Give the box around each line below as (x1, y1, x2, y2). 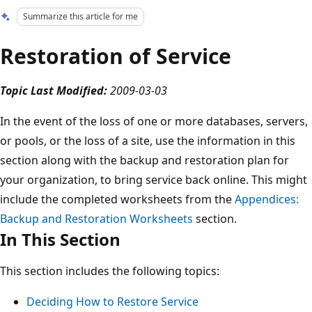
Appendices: (235, 191, 299, 207)
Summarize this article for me (23, 10, 139, 22)
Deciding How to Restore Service (26, 293, 198, 309)
